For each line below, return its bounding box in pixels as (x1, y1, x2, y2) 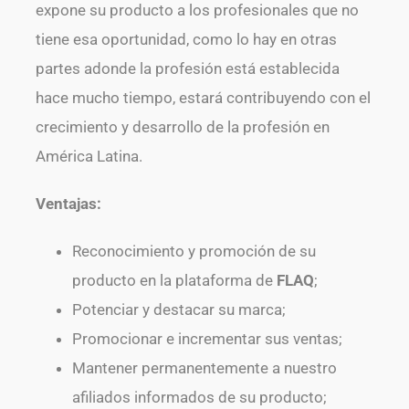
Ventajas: (35, 194, 101, 213)
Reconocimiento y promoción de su (71, 242, 316, 260)
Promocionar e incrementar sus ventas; (71, 330, 342, 348)
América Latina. (35, 147, 142, 165)
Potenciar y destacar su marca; (71, 300, 286, 319)
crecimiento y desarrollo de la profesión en (35, 118, 330, 136)
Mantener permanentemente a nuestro (71, 359, 337, 377)
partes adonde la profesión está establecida (35, 59, 340, 78)
